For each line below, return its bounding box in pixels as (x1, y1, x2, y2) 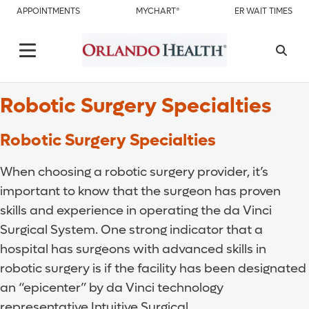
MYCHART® (135, 6, 179, 17)
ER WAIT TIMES (235, 6, 292, 17)
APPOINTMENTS (17, 6, 80, 17)
